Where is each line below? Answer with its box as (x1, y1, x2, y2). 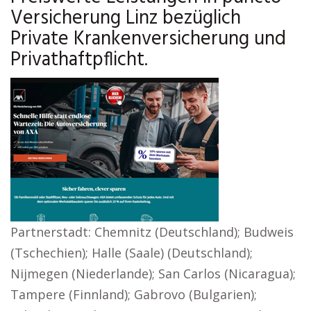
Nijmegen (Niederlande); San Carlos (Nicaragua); (10, 265, 296, 282)
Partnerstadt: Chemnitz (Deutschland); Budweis (10, 224, 294, 240)
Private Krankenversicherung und (10, 24, 286, 55)
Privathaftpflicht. (10, 44, 148, 76)
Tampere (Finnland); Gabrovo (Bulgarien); (10, 286, 257, 303)
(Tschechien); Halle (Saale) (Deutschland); (10, 244, 253, 261)
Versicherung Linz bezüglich (10, 3, 241, 34)
